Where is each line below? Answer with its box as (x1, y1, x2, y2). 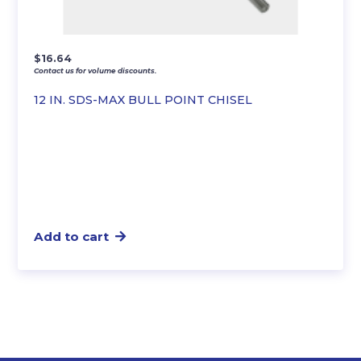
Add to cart (34, 228, 110, 244)
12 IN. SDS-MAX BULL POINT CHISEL (34, 92, 253, 107)
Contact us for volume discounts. (34, 65, 157, 75)
